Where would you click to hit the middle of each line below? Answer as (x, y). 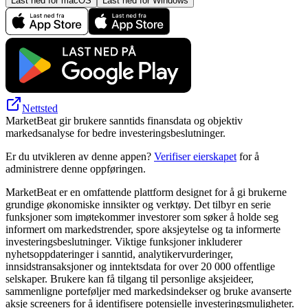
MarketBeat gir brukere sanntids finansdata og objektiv (124, 120)
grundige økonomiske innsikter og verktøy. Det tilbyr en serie (138, 204)
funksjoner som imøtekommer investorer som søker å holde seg (142, 217)
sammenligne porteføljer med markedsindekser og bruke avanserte (148, 291)
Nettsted (40, 108)
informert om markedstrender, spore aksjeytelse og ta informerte (143, 229)
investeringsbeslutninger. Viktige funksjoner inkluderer (124, 241)
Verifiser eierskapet (195, 156)
